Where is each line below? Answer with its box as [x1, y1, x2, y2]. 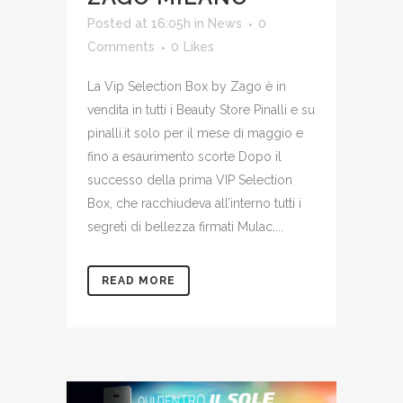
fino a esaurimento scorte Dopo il [87, 148, 282, 164]
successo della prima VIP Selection [87, 172, 292, 187]
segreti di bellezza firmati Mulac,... [87, 219, 283, 234]
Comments [87, 39, 155, 54]
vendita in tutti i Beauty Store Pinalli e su [87, 102, 315, 117]
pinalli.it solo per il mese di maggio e [87, 125, 303, 140]
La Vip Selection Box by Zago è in [87, 78, 286, 94]
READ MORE [102, 273, 175, 287]
